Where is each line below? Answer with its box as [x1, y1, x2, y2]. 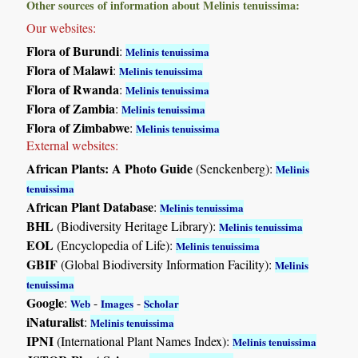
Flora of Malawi [26, 60, 113, 79]
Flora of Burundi [26, 41, 120, 60]
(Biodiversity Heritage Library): [54, 217, 220, 234]
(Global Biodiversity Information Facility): [58, 255, 276, 272]
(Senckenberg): [193, 159, 276, 177]
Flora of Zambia [26, 98, 116, 117]
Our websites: [26, 18, 97, 36]
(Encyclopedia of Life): [54, 236, 177, 253]
